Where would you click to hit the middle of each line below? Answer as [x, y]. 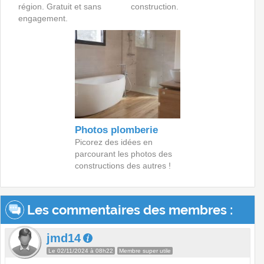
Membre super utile [145, 250]
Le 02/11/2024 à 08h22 [81, 250]
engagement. [43, 18]
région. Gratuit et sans [60, 6]
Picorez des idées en [113, 142]
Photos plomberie [116, 130]
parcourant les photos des [123, 154]
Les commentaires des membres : [128, 209]
